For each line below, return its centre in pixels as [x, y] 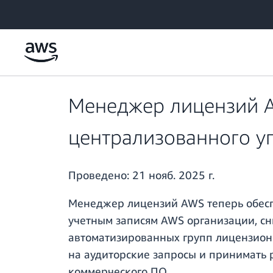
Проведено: [100, 175]
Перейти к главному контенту [64, 12]
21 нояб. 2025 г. [173, 175]
